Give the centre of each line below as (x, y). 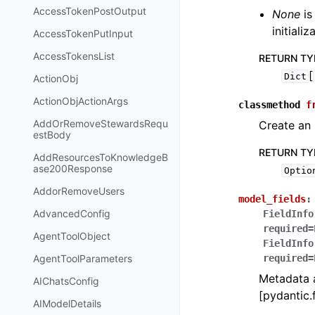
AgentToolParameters (83, 258)
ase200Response (73, 168)
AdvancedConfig (72, 213)
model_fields (272, 199)
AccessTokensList (74, 56)
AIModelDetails (67, 303)
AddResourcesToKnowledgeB (101, 157)
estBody (52, 134)
